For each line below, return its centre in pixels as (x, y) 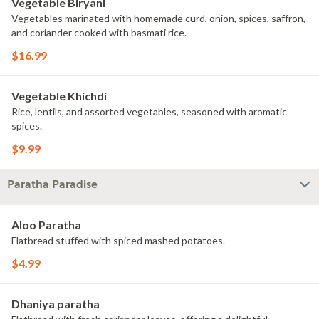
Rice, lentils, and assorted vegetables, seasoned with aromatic (149, 111)
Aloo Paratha (46, 225)
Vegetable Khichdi (59, 96)
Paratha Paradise (52, 184)
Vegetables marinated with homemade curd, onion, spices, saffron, (158, 18)
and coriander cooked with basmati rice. (99, 32)
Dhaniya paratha (56, 304)
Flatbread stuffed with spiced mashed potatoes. (118, 240)
